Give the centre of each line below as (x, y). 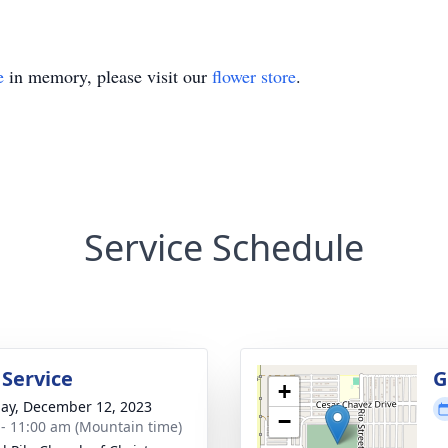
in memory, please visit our (108, 76)
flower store (254, 76)
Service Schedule (224, 247)
